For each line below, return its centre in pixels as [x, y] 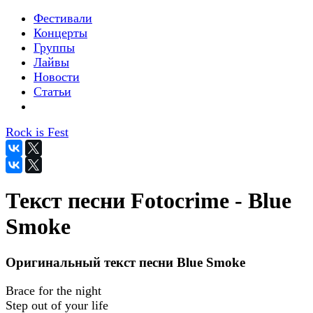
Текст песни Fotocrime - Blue [148, 201]
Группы [54, 48]
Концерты [60, 33]
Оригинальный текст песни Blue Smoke [125, 262]
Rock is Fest [37, 132]
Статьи [52, 92]
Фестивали [63, 18]
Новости [57, 77]
